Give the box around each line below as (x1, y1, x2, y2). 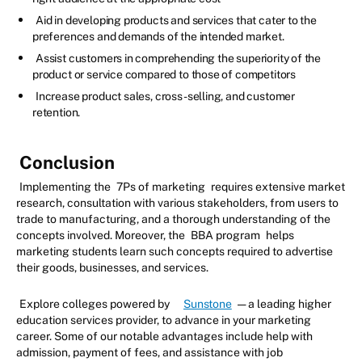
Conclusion (19, 151, 115, 173)
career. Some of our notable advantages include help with (16, 329, 313, 343)
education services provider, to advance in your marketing (16, 313, 311, 326)
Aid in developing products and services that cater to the (36, 13, 317, 27)
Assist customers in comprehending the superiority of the (36, 51, 322, 65)
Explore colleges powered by (19, 297, 172, 310)
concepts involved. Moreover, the (16, 228, 187, 242)
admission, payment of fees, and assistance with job (16, 345, 283, 359)
